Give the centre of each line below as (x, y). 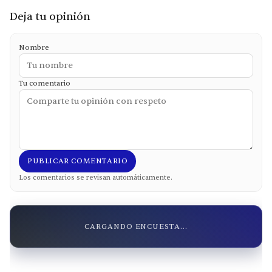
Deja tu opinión (50, 16)
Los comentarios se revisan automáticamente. (96, 177)
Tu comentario (45, 83)
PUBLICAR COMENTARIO (78, 161)
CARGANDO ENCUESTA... (136, 227)
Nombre (34, 47)
